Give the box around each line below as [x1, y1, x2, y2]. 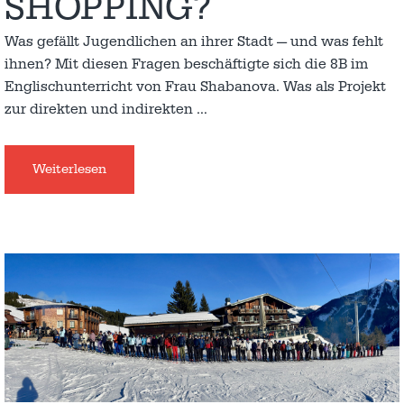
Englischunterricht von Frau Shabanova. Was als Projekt [5, 78, 386, 96]
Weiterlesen [32, 161, 106, 178]
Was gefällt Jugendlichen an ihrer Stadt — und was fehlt [5, 32, 383, 50]
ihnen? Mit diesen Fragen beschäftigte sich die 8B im [5, 55, 368, 73]
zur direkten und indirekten [5, 100, 197, 118]
